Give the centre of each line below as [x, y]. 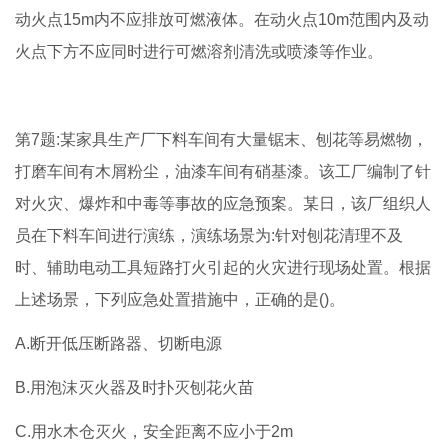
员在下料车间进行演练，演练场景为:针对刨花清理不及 [209, 236]
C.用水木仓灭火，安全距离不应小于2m [154, 432]
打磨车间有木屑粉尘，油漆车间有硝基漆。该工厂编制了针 [223, 172]
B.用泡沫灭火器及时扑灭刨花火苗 [134, 388]
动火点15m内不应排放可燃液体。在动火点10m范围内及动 [222, 20]
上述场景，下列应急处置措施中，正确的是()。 [180, 300]
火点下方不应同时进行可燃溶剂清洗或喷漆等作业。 [199, 52]
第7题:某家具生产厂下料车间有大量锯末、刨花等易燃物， [221, 140]
